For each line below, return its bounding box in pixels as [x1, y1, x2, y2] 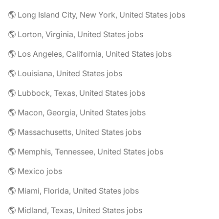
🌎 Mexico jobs [8, 166, 62, 176]
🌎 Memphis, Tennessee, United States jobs [8, 147, 163, 156]
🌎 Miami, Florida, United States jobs [8, 186, 139, 196]
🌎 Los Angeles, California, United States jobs [8, 49, 172, 59]
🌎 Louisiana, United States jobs [8, 68, 122, 78]
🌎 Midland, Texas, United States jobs [8, 205, 142, 215]
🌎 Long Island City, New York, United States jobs [8, 10, 185, 20]
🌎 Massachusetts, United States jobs [8, 127, 141, 137]
